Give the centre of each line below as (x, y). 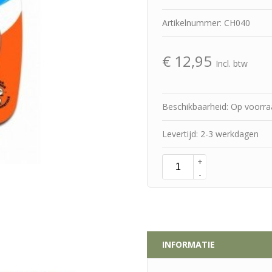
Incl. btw (232, 64)
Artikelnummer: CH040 (206, 23)
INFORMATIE (189, 244)
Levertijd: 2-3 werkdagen (210, 134)
